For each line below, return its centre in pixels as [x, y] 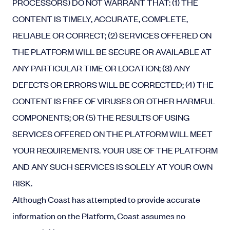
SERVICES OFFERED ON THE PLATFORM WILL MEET [112, 133]
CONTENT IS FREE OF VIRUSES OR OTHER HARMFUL [114, 101]
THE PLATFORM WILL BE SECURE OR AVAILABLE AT [112, 51]
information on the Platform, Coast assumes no [99, 216]
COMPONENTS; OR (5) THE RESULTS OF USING [101, 117]
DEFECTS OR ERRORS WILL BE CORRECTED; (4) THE [113, 84]
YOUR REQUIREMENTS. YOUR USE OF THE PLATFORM [115, 150]
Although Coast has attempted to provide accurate [106, 199]
